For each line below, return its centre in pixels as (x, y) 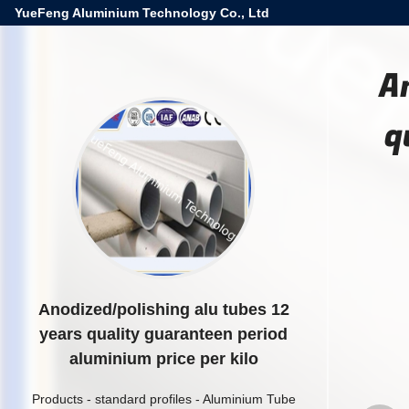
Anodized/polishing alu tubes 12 (163, 309)
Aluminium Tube (249, 399)
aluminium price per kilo (163, 359)
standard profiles (143, 399)
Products (57, 399)
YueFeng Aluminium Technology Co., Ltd (142, 13)
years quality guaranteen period (163, 334)
